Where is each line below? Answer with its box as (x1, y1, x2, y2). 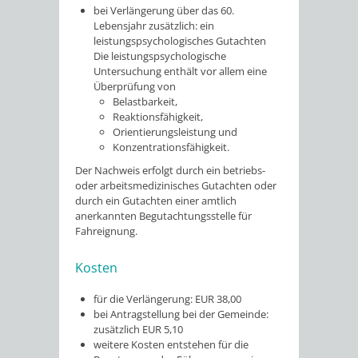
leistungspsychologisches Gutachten (93, 33, 267, 48)
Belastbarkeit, (112, 93, 177, 109)
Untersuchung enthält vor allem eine (93, 63, 268, 78)
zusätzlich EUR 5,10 (93, 322, 184, 336)
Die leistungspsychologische (93, 48, 227, 63)
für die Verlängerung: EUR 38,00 (93, 292, 242, 306)
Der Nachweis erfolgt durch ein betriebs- (75, 162, 265, 177)
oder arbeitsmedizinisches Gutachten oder (75, 177, 276, 193)
